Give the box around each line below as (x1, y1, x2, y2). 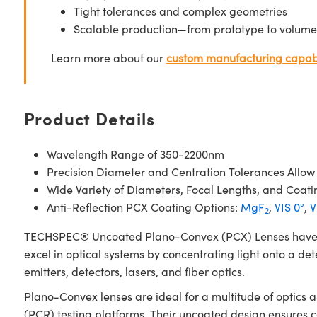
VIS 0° (274, 200, 304, 214)
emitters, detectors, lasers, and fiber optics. (23, 264, 245, 279)
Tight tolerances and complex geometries (73, 4, 287, 18)
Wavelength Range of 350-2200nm (46, 146, 224, 161)
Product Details (23, 106, 155, 129)
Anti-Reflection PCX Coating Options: (46, 200, 241, 214)
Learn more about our (50, 50, 166, 65)
